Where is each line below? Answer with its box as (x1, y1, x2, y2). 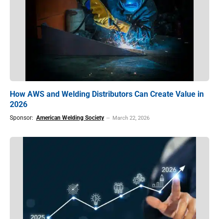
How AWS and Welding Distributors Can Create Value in (10, 89, 204, 99)
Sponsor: (10, 114, 35, 122)
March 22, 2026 (112, 115, 150, 122)
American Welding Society (36, 114, 104, 122)
